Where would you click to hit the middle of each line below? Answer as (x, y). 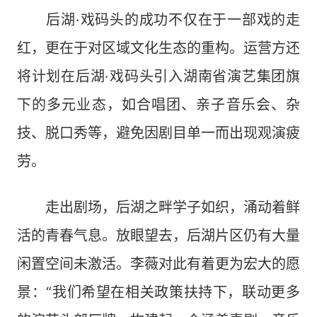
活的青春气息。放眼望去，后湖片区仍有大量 (158, 236)
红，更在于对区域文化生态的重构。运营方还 (158, 48)
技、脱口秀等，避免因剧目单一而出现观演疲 (158, 133)
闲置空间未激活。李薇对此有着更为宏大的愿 (158, 264)
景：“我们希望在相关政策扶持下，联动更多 (158, 292)
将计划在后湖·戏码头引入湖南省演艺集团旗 (158, 76)
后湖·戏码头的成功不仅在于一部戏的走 (158, 20)
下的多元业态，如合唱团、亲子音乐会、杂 (158, 105)
